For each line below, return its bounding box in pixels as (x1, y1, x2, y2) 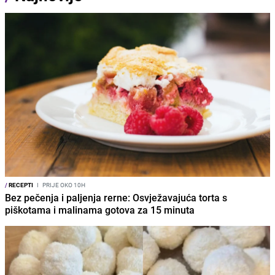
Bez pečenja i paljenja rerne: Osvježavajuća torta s (5, 191, 227, 205)
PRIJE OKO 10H (41, 180, 85, 190)
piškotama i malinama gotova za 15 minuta (5, 203, 195, 217)
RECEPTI (7, 180, 33, 190)
